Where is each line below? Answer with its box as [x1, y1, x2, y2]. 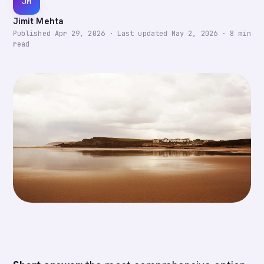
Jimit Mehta [13, 15, 64, 27]
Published [13, 29, 55, 38]
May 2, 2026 [171, 29, 217, 38]
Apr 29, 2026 [54, 29, 105, 38]
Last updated [117, 29, 172, 38]
